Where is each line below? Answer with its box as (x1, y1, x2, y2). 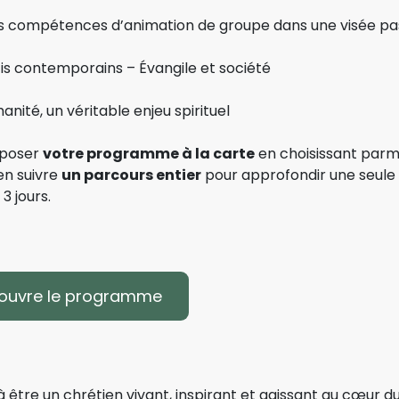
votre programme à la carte (43, 142, 255, 164)
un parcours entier (61, 164, 201, 185)
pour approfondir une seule (201, 164, 395, 185)
